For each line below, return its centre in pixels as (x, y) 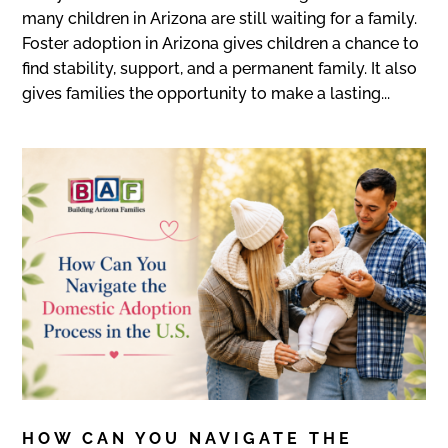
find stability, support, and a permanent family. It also (220, 69)
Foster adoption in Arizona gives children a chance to (221, 44)
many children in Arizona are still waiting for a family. (220, 19)
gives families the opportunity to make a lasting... (206, 94)
